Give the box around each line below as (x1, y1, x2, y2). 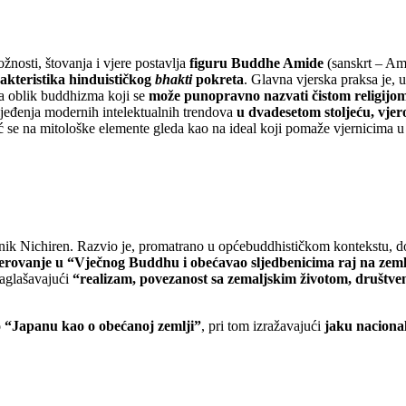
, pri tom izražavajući (201, 317, 324, 333)
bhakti (155, 72, 192, 88)
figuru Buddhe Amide (189, 55, 324, 72)
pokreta (192, 72, 244, 88)
